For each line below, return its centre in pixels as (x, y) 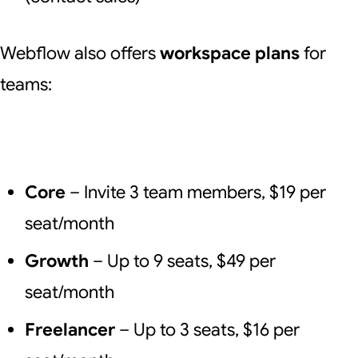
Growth (56, 261)
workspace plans (230, 53)
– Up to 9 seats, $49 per (182, 261)
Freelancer (70, 330)
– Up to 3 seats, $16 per (207, 330)
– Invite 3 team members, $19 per (195, 192)
